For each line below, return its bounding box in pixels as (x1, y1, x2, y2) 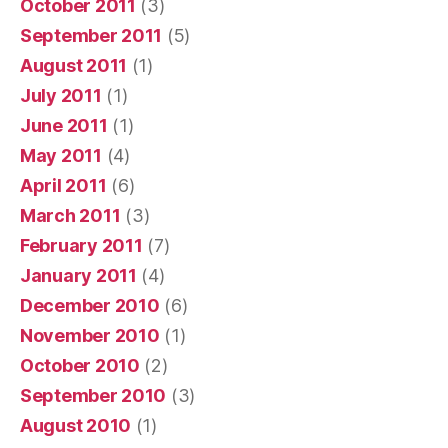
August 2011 (20, 54, 128, 76)
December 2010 (20, 294, 160, 316)
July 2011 (20, 84, 102, 106)
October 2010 (20, 354, 140, 376)
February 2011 (20, 234, 143, 256)
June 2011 (20, 114, 108, 136)
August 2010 (20, 414, 132, 436)
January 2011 (20, 264, 137, 286)
